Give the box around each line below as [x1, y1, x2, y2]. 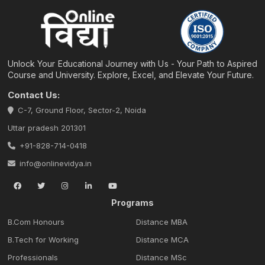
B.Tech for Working [8, 234, 79, 244]
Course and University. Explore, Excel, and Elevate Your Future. [8, 69, 254, 80]
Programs [111, 197, 154, 208]
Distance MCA [136, 234, 189, 244]
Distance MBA [136, 216, 188, 227]
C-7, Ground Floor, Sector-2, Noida [18, 105, 147, 115]
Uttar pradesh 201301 [8, 122, 86, 132]
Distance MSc [136, 252, 188, 262]
